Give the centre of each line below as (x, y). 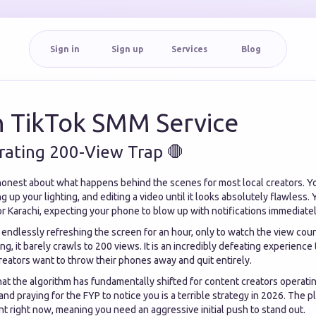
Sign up (127, 49)
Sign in (65, 49)
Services (189, 49)
